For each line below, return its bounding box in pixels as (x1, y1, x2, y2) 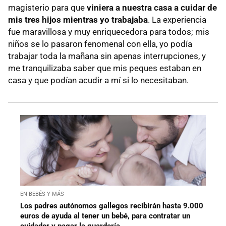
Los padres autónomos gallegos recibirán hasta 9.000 (20, 201, 203, 211)
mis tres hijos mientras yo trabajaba (8, 14, 148, 25)
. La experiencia (148, 14, 206, 25)
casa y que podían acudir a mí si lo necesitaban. (8, 75, 189, 85)
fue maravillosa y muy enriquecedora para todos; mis (8, 26, 209, 37)
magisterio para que (8, 2, 87, 13)
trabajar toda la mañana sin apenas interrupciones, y (8, 50, 206, 61)
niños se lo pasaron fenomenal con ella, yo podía (8, 38, 192, 49)
